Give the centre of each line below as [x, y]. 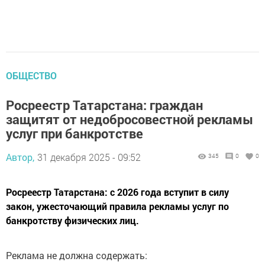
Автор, [20, 157]
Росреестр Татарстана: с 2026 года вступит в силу [117, 192]
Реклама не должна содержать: [77, 256]
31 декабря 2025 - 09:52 [89, 157]
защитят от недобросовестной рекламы [130, 119]
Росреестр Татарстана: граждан [104, 105]
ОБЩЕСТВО [31, 76]
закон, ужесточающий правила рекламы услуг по [117, 206]
